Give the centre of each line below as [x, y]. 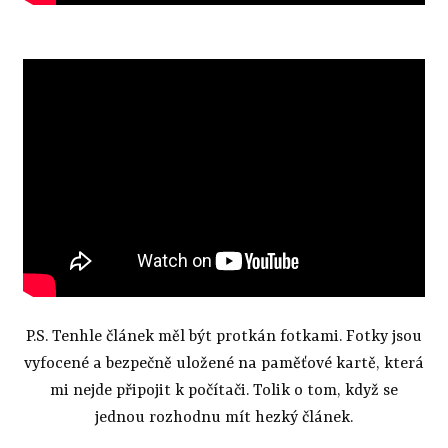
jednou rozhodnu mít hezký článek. [224, 418]
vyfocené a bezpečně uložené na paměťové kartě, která [224, 364]
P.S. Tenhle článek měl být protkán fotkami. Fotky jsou [224, 337]
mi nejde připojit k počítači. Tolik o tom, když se [224, 391]
